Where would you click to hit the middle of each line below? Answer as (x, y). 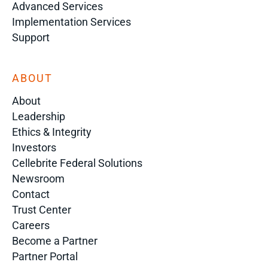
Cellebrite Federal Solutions (77, 163)
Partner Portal (45, 256)
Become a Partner (55, 241)
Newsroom (38, 179)
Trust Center (42, 210)
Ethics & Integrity (52, 132)
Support (31, 37)
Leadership (39, 116)
